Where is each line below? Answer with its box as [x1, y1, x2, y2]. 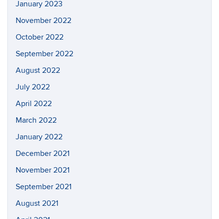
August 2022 [16, 66, 60, 75]
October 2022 [16, 32, 64, 42]
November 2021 [16, 165, 69, 175]
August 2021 [16, 198, 58, 208]
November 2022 [16, 16, 71, 25]
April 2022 [16, 99, 52, 109]
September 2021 [16, 182, 71, 192]
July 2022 [16, 82, 50, 92]
